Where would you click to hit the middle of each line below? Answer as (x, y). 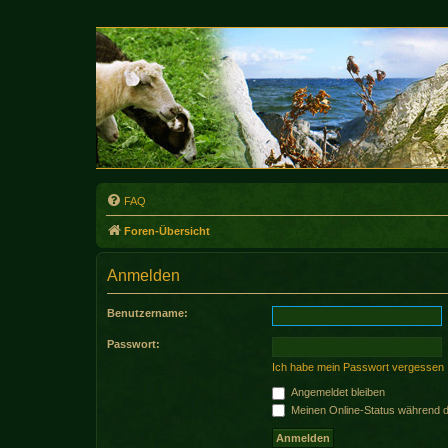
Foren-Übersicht (167, 231)
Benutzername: (147, 313)
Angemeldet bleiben (336, 392)
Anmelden (143, 275)
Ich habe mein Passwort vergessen (358, 367)
